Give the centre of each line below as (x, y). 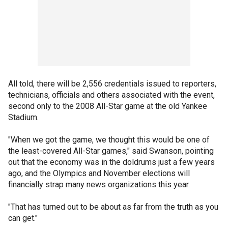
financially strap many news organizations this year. (99, 184)
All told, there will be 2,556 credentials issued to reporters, (112, 84)
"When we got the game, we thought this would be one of (109, 140)
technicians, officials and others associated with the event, (111, 95)
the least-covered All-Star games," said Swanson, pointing (111, 151)
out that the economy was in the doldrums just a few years (111, 162)
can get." (23, 218)
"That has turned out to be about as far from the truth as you (113, 207)
